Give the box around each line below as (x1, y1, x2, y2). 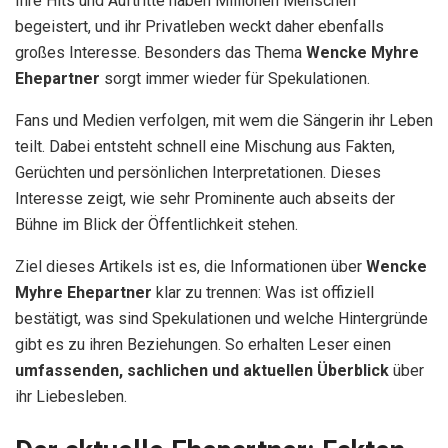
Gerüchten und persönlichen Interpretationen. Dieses (15, 163, 381, 183)
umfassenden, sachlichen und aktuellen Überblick (15, 361, 389, 381)
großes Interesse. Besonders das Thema (15, 43, 306, 63)
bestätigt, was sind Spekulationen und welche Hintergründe (15, 309, 428, 329)
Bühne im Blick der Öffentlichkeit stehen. (15, 215, 298, 235)
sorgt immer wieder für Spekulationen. (100, 69, 370, 89)
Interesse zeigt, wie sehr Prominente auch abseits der (15, 189, 395, 209)
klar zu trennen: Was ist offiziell (152, 283, 374, 303)
